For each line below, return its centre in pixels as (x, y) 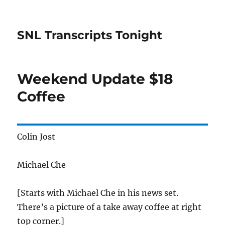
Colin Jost (36, 137)
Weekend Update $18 (95, 79)
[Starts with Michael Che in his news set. (98, 193)
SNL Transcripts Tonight (90, 35)
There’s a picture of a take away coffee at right (109, 207)
